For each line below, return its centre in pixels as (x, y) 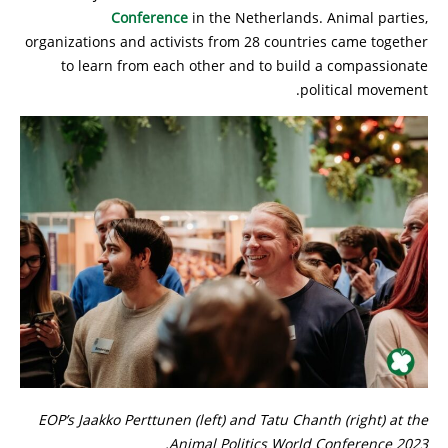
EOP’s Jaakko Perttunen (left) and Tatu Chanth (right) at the (233, 419)
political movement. (364, 89)
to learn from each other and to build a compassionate (244, 65)
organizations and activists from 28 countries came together (226, 41)
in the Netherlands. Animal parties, (308, 17)
